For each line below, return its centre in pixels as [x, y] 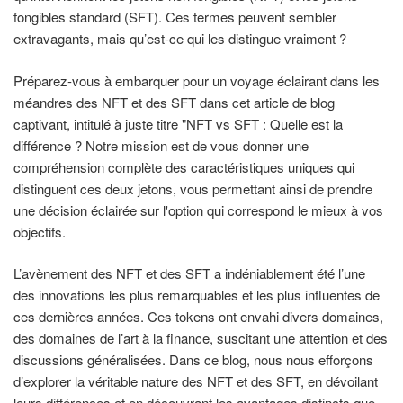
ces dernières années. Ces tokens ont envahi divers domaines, [198, 317]
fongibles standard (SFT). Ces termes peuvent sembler [175, 17]
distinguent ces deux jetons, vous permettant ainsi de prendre [193, 188]
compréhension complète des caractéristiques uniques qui [184, 166]
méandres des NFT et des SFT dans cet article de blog [174, 102]
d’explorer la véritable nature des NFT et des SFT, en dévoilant [196, 381]
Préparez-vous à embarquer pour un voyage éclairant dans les [197, 80]
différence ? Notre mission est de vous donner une [161, 145]
